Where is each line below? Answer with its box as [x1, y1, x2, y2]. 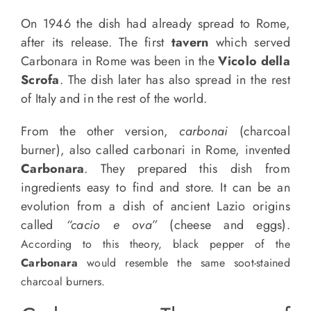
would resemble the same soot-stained [87, 255, 290, 271]
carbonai [179, 122, 228, 140]
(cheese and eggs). [157, 216, 291, 234]
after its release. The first [20, 33, 171, 51]
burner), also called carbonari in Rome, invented [20, 141, 291, 159]
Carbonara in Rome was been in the [20, 52, 219, 70]
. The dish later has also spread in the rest [59, 71, 291, 89]
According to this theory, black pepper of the [20, 236, 291, 252]
